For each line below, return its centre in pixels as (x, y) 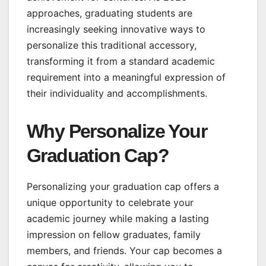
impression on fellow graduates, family (114, 235)
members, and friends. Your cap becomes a (124, 251)
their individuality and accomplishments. (117, 94)
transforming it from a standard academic (121, 61)
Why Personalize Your (117, 132)
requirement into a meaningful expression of (126, 77)
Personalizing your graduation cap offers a (123, 187)
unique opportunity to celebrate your (110, 203)
